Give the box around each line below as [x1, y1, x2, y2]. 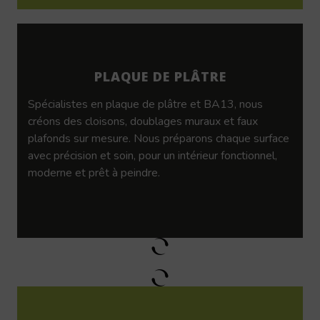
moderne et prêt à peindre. [28, 164, 160, 181]
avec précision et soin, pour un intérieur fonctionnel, [28, 147, 277, 164]
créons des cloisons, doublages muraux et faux [28, 113, 258, 129]
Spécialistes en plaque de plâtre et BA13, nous [28, 96, 263, 112]
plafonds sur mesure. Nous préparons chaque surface [28, 130, 289, 146]
